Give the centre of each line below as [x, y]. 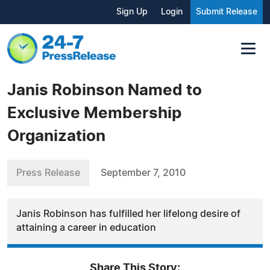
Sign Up [132, 12]
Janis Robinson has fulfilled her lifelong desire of [128, 214]
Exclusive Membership [94, 113]
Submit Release [227, 12]
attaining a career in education [86, 228]
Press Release [48, 173]
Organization [56, 136]
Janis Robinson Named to [105, 90]
